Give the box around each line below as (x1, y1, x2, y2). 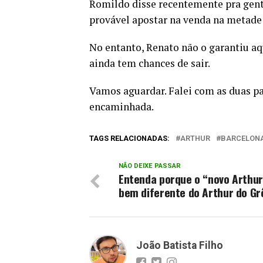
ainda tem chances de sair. (89, 56, 210, 70)
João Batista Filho (136, 240, 223, 252)
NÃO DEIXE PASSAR (119, 162, 181, 170)
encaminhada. (89, 100, 154, 114)
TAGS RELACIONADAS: (89, 134, 170, 143)
